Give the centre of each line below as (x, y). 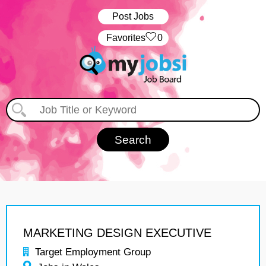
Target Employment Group (93, 252)
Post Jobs (133, 16)
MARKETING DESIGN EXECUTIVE (117, 233)
